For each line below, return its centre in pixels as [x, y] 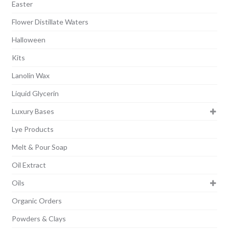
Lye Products [32, 129]
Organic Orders [37, 200]
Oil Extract [29, 165]
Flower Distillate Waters [50, 21]
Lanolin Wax [30, 75]
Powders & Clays [39, 218]
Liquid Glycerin [35, 93]
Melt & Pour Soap [39, 147]
